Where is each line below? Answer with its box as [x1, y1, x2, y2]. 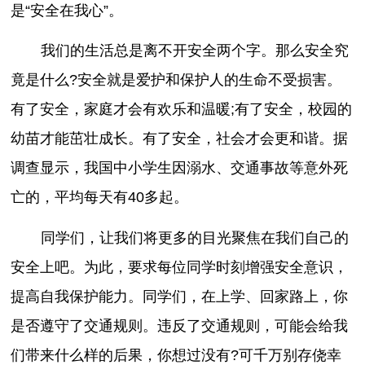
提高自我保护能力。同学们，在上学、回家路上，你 [11, 288, 349, 305]
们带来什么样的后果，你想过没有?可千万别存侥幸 [11, 346, 342, 363]
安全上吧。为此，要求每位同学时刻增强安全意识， [11, 258, 349, 275]
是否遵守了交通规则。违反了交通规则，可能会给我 [11, 317, 349, 334]
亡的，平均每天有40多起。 [11, 189, 189, 206]
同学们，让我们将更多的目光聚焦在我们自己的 [40, 229, 349, 246]
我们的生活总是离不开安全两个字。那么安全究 [40, 42, 349, 59]
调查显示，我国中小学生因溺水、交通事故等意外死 [11, 160, 349, 177]
